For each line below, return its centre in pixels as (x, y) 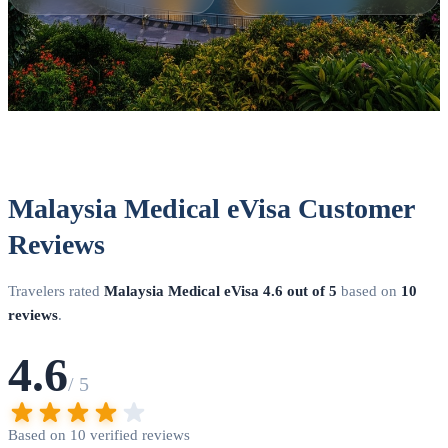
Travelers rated (56, 291)
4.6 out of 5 (300, 291)
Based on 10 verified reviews (99, 435)
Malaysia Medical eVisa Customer (211, 209)
